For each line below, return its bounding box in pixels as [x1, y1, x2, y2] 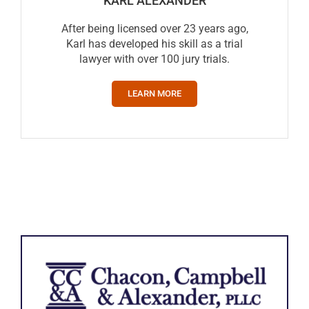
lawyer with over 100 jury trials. [79, 52, 230, 66]
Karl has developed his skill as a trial [66, 37, 243, 51]
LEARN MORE [128, 88, 181, 99]
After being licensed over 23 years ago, [61, 22, 248, 36]
